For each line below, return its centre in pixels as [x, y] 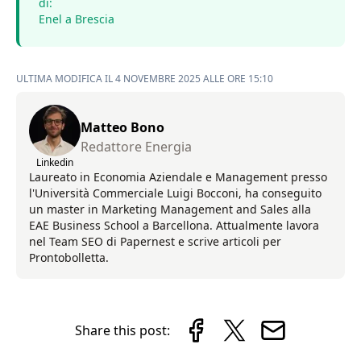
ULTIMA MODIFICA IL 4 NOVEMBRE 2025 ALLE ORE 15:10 [145, 79]
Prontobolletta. [69, 258]
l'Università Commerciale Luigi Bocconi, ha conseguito [175, 193]
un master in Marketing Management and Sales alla [170, 210]
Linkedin [55, 163]
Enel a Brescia [77, 19]
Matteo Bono [122, 128]
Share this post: [122, 331]
